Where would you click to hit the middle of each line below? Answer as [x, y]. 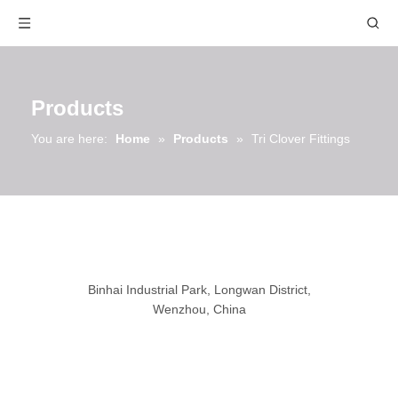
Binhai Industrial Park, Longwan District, [199, 290]
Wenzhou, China [199, 309]
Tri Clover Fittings [301, 139]
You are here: [69, 139]
